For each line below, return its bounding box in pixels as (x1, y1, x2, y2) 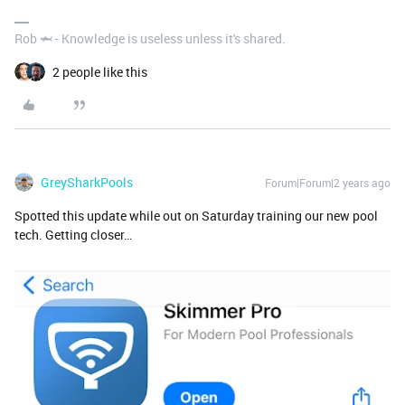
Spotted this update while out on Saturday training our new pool (14, 207, 378, 224)
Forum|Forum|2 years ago (265, 175, 391, 190)
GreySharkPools (41, 174, 133, 191)
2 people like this (52, 63, 147, 80)
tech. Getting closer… (14, 226, 135, 243)
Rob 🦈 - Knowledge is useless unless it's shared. (14, 30, 286, 47)
